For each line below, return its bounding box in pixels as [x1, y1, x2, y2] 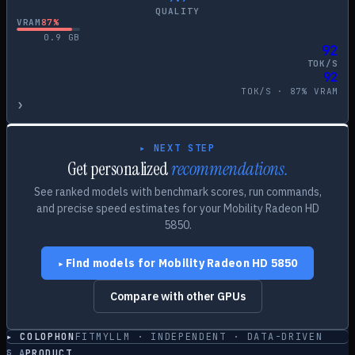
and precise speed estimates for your [36, 201, 223, 216]
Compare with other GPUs [109, 289, 246, 303]
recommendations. [171, 158, 288, 181]
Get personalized [67, 158, 172, 181]
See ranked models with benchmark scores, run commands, [33, 185, 322, 199]
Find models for [66, 256, 158, 270]
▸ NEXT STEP [139, 142, 216, 155]
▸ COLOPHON [6, 330, 75, 343]
